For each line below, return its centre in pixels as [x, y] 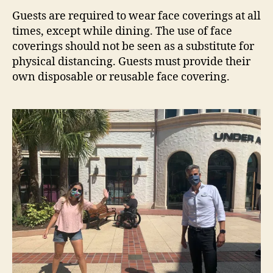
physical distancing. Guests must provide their [131, 62]
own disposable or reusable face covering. [121, 77]
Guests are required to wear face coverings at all [136, 16]
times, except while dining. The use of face [122, 31]
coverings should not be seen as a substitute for [133, 46]
